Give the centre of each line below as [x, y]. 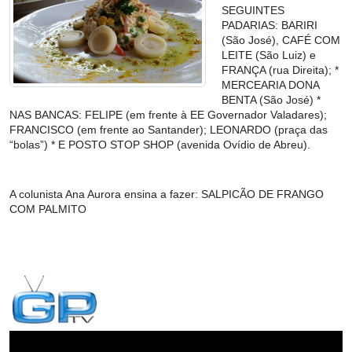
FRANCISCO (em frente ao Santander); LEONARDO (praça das [169, 130]
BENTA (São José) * [271, 100]
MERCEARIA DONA [270, 85]
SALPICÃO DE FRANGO [262, 194]
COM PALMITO [48, 209]
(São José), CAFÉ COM [281, 40]
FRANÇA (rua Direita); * [280, 70]
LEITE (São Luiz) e [269, 55]
